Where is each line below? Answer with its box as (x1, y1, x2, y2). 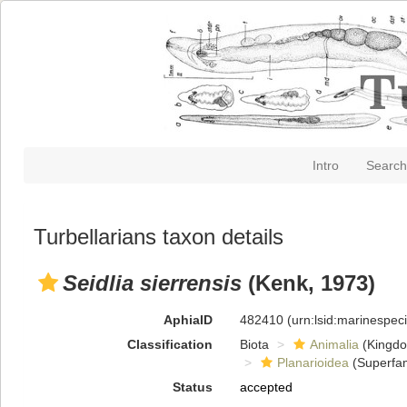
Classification (126, 337, 213, 352)
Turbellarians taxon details (34, 224, 283, 249)
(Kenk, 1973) (242, 271, 375, 295)
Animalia (309, 337, 359, 352)
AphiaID (163, 313, 213, 327)
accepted (239, 380, 293, 394)
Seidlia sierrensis (63, 271, 242, 295)
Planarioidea (276, 355, 349, 370)
